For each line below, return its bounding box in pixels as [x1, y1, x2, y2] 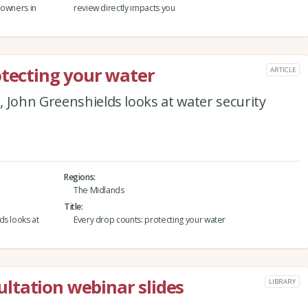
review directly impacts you [73, 1, 175, 14]
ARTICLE [270, 65, 296, 74]
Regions [63, 170, 94, 183]
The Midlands [73, 184, 124, 196]
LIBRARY [269, 276, 296, 286]
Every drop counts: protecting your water [73, 213, 226, 225]
